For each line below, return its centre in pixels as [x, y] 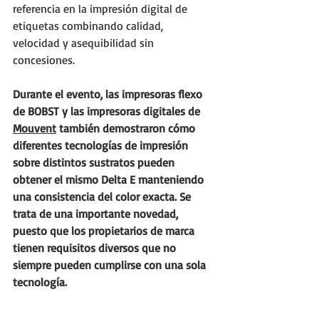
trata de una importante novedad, [97, 214]
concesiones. [44, 60]
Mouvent [35, 128]
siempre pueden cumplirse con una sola [111, 265]
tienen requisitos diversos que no [96, 248]
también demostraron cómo [127, 128]
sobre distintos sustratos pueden [95, 162]
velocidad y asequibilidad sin [85, 43]
